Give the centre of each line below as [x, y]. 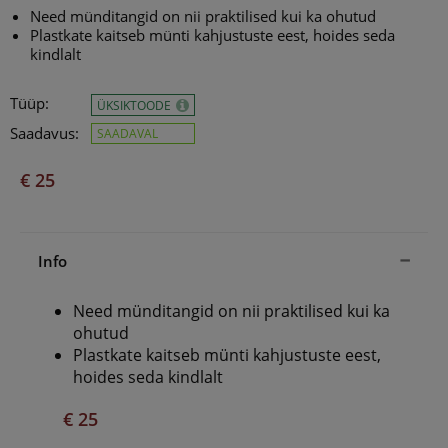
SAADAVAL [127, 134]
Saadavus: [44, 133]
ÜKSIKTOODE [135, 106]
